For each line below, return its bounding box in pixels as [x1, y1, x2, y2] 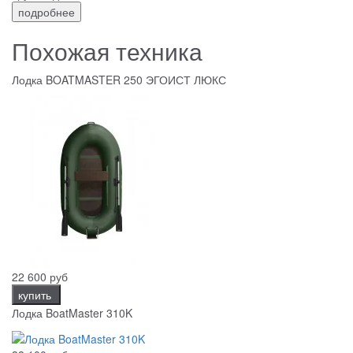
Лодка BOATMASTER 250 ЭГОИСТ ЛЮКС [12, 72, 226, 88]
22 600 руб [12, 269, 68, 285]
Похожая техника [12, 34, 203, 69]
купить [18, 287, 54, 303]
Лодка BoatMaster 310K [12, 305, 132, 321]
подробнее [18, 4, 75, 20]
